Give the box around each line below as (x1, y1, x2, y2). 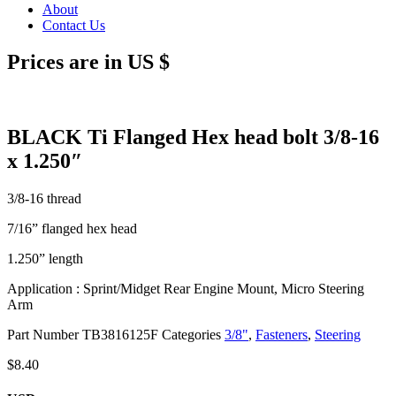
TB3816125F (82, 327, 162, 343)
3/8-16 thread (7, 191, 81, 207)
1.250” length (7, 251, 83, 267)
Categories (162, 327, 221, 343)
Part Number (7, 327, 82, 343)
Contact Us (42, 17, 105, 33)
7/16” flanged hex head (7, 221, 137, 237)
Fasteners (255, 327, 308, 343)
